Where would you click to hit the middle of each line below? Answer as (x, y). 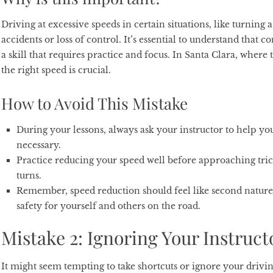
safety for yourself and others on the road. (108, 206)
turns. (30, 175)
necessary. (40, 145)
